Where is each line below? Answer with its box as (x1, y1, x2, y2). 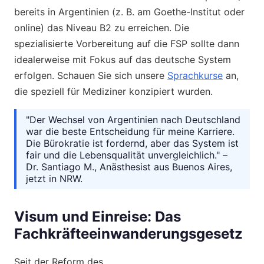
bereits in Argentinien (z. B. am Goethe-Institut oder (14, 5, 245, 18)
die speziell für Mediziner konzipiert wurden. (14, 85, 213, 97)
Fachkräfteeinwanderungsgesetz (14, 225, 243, 242)
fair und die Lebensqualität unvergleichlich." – (26, 148, 227, 161)
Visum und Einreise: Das (14, 207, 181, 225)
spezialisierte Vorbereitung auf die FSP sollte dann (14, 37, 239, 49)
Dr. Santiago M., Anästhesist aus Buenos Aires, (26, 160, 232, 173)
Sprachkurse (167, 69, 223, 81)
